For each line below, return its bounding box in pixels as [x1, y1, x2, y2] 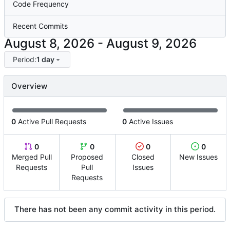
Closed [131, 152, 155, 162]
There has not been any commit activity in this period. [14, 204, 216, 215]
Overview [11, 81, 47, 91]
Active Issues [127, 117, 173, 126]
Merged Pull [11, 152, 52, 162]
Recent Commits [13, 22, 68, 31]
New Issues [179, 152, 218, 162]
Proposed [71, 152, 104, 162]
